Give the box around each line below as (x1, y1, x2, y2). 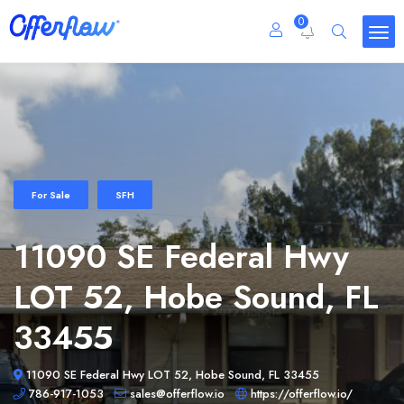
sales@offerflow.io (130, 385, 225, 402)
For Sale (32, 188, 70, 202)
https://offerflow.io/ (251, 385, 353, 402)
